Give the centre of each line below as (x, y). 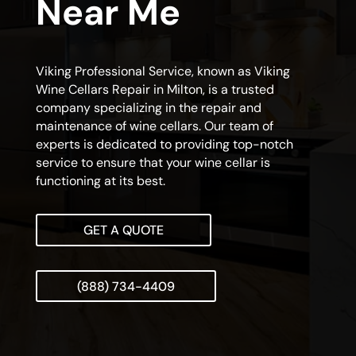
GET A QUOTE (123, 230)
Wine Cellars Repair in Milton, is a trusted (155, 90)
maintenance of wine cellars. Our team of (154, 126)
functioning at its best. (100, 181)
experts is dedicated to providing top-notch (164, 145)
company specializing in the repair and (148, 108)
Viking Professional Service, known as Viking (163, 72)
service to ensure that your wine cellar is (153, 163)
